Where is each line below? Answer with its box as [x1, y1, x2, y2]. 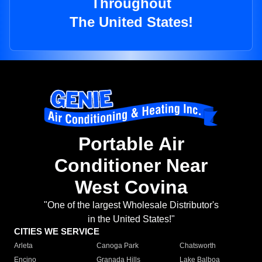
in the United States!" [87, 214, 175, 225]
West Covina [74, 177, 188, 198]
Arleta [14, 242, 33, 250]
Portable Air [78, 133, 184, 155]
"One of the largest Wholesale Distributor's [43, 200, 219, 211]
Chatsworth [179, 242, 216, 250]
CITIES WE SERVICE [14, 226, 99, 237]
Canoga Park [96, 242, 139, 250]
